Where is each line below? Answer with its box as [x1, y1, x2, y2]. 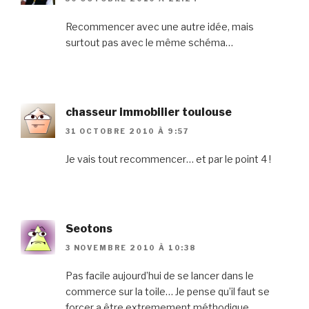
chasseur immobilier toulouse [66, 105, 232, 119]
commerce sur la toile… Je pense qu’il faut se [66, 286, 270, 298]
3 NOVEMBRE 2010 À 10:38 [66, 243, 197, 252]
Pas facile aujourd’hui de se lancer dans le [66, 270, 254, 282]
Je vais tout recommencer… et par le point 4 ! [66, 152, 271, 165]
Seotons [66, 221, 112, 235]
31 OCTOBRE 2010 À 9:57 [66, 126, 189, 135]
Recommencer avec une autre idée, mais [66, 20, 254, 32]
